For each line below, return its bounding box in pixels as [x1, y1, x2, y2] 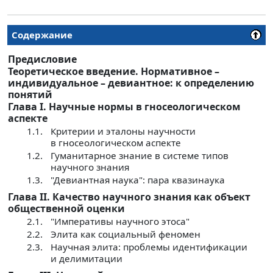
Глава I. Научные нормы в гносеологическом [8, 99, 241, 113]
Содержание [12, 29, 73, 41]
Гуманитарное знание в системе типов [51, 149, 229, 161]
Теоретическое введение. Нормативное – [8, 64, 219, 78]
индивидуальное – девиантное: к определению [8, 76, 254, 90]
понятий [8, 87, 52, 101]
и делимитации [51, 252, 122, 264]
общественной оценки [8, 201, 125, 215]
